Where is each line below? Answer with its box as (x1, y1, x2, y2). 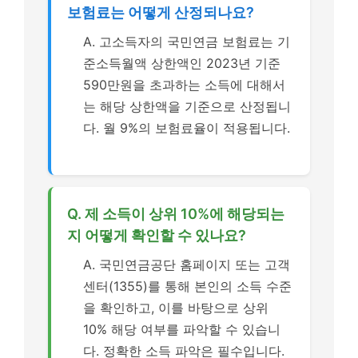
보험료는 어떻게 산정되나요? (67, 3, 254, 21)
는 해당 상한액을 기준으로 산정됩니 (83, 97, 291, 114)
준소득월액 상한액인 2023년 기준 (83, 54, 280, 71)
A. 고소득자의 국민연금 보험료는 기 (83, 33, 290, 50)
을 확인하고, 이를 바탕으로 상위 (83, 300, 268, 316)
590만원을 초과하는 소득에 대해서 (83, 76, 285, 93)
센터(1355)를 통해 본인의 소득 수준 (83, 278, 292, 294)
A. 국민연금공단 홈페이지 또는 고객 (83, 257, 290, 272)
